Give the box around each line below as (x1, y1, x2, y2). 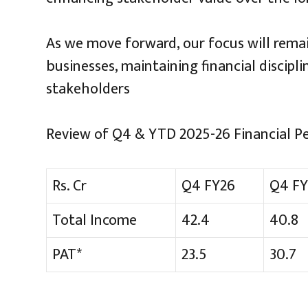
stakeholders (46, 76, 130, 102)
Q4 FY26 (181, 173, 235, 199)
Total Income (52, 208, 137, 234)
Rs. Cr (52, 173, 87, 199)
